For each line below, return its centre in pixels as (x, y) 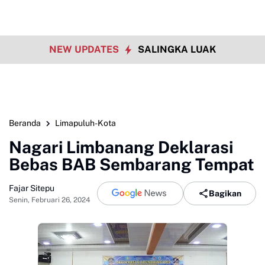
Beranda (25, 123)
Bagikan (225, 193)
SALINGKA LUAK (177, 49)
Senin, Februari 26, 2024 (50, 200)
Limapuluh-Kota (85, 123)
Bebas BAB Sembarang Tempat (132, 164)
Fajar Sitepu (32, 188)
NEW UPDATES (85, 49)
